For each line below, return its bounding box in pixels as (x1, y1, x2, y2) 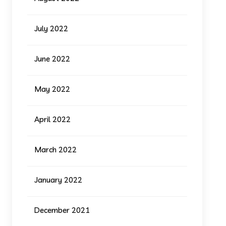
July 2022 (34, 23, 69, 33)
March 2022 (34, 144, 77, 154)
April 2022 (34, 114, 71, 124)
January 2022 (34, 175, 83, 185)
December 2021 (34, 205, 90, 215)
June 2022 (34, 53, 71, 64)
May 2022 (34, 84, 71, 94)
